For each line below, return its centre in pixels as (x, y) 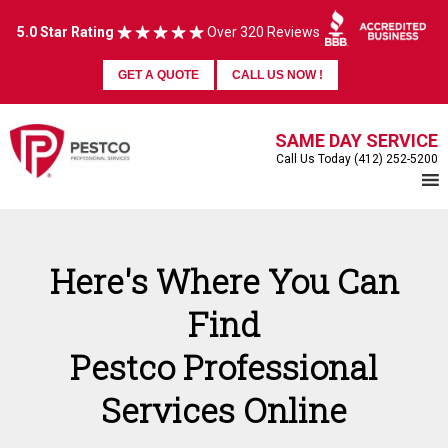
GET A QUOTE (158, 74)
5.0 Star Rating (65, 31)
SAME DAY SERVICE (356, 140)
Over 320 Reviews (261, 31)
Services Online (224, 409)
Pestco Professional (224, 366)
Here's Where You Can (224, 280)
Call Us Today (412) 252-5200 (357, 158)
